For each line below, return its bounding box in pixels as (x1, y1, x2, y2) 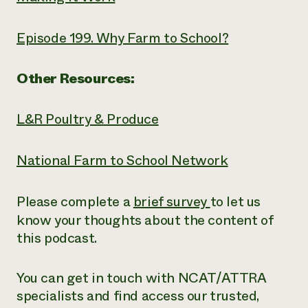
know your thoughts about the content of (16, 210, 274, 230)
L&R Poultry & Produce (16, 109, 159, 129)
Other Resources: (16, 69, 135, 89)
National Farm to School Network (16, 151, 228, 170)
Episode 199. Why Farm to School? (16, 28, 229, 48)
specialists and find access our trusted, (16, 286, 260, 306)
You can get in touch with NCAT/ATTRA (16, 268, 267, 288)
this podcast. (16, 228, 97, 248)
